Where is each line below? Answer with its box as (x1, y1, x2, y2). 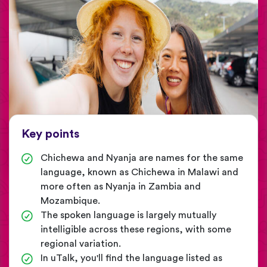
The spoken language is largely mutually (41, 210, 216, 221)
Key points (21, 128, 79, 141)
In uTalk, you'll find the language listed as (41, 253, 222, 263)
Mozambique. (41, 196, 100, 206)
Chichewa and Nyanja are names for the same (41, 153, 243, 163)
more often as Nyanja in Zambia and (41, 182, 201, 192)
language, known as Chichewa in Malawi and (41, 167, 238, 178)
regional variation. (41, 239, 121, 249)
